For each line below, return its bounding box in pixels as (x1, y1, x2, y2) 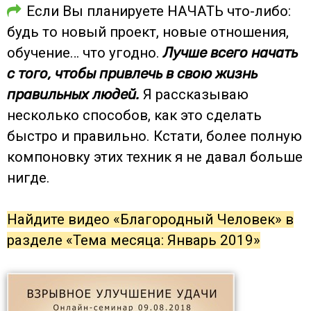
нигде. (7, 169, 50, 186)
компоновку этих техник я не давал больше (7, 148, 303, 165)
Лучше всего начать (163, 44, 298, 61)
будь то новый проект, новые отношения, (7, 23, 289, 40)
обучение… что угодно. (7, 44, 163, 61)
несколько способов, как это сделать (7, 106, 262, 124)
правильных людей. (7, 85, 140, 103)
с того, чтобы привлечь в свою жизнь (7, 65, 258, 82)
